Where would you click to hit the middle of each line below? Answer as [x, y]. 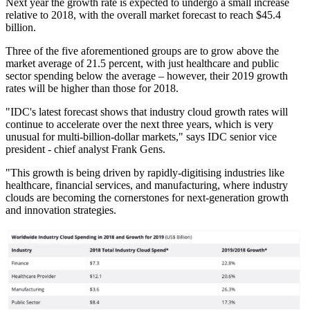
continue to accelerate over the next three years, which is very [139, 125]
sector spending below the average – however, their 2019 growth [147, 76]
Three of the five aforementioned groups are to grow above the [142, 51]
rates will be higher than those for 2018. [92, 89]
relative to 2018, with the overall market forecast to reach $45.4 [143, 15]
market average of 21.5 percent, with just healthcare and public [142, 64]
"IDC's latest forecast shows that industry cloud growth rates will [147, 112]
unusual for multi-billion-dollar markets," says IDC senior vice [141, 137]
